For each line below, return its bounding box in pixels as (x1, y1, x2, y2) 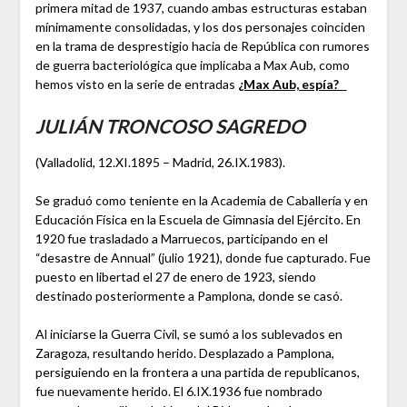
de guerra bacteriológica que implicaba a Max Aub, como (35, 57, 350, 74)
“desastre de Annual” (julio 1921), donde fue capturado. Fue (35, 250, 371, 266)
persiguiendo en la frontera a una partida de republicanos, (35, 364, 360, 381)
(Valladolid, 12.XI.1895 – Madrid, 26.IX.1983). (35, 154, 285, 171)
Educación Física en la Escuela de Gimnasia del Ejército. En (35, 212, 361, 228)
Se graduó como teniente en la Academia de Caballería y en (35, 193, 368, 209)
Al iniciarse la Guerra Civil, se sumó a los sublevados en (35, 326, 342, 342)
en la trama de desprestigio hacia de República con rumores (35, 38, 370, 55)
